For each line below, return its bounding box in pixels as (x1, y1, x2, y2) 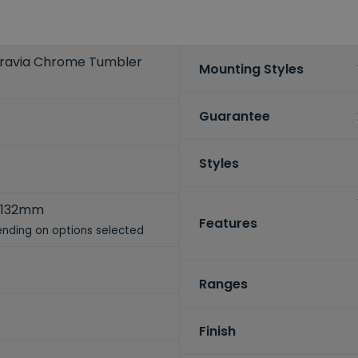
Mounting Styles (198, 59, 304, 78)
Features (198, 214, 257, 233)
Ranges (198, 274, 248, 293)
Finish (198, 321, 236, 340)
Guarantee (198, 106, 270, 125)
